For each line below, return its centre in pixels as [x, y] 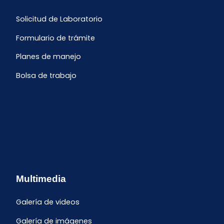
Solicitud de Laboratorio [59, 19]
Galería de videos [48, 202]
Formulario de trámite [55, 38]
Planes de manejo [48, 57]
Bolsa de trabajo [46, 76]
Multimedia [41, 179]
